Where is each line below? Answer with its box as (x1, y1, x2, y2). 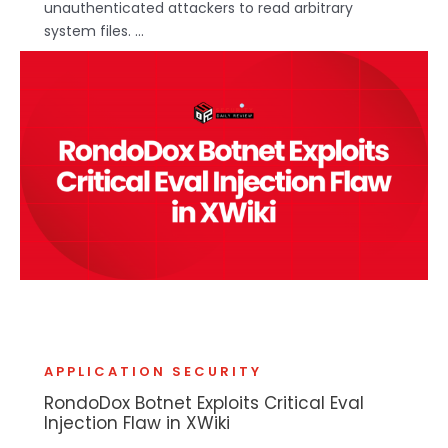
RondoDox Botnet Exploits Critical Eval (44, 391, 364, 416)
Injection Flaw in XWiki (44, 411, 230, 436)
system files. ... (44, 20, 144, 41)
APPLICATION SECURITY (44, 362, 262, 382)
